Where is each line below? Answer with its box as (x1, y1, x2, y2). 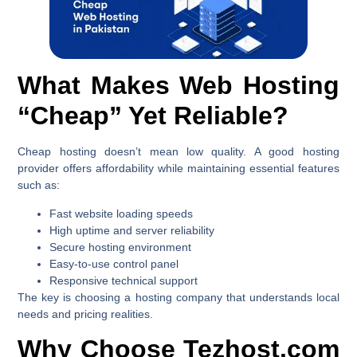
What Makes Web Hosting (18, 71, 339, 100)
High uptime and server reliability (49, 223, 215, 237)
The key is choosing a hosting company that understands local (18, 290, 339, 304)
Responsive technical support (49, 273, 198, 287)
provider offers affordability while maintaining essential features (18, 162, 339, 175)
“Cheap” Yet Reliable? (18, 101, 289, 131)
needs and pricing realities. (18, 307, 154, 320)
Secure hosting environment (49, 240, 192, 253)
